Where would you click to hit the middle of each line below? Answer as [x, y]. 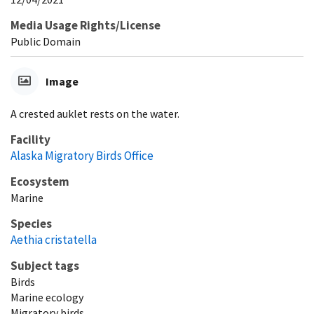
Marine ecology [47, 297]
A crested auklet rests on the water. [95, 113]
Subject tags [45, 265]
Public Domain [46, 41]
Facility [30, 139]
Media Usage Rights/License [86, 25]
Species [31, 223]
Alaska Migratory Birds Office [82, 155]
